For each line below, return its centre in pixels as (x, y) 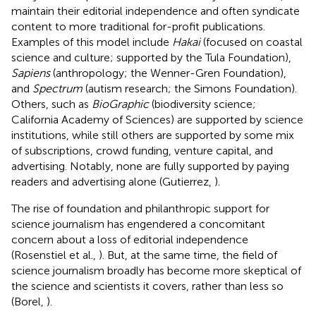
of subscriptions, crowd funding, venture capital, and (142, 150)
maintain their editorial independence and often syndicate (156, 11)
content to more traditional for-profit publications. (138, 26)
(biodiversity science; (202, 104)
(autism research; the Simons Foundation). (190, 88)
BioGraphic (120, 104)
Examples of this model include (92, 42)
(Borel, (29, 301)
